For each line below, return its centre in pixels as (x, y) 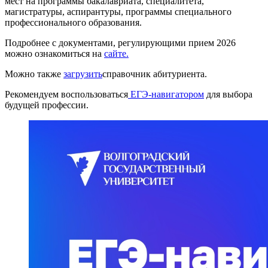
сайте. (116, 54)
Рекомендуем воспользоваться (66, 95)
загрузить (83, 74)
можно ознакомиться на (54, 54)
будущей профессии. (47, 105)
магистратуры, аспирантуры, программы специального (118, 12)
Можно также (34, 74)
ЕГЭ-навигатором (166, 95)
